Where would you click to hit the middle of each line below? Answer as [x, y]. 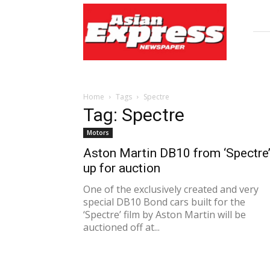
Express [98, 22]
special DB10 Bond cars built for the [164, 202]
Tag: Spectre [134, 115]
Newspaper [104, 34]
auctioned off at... [121, 227]
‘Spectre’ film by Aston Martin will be [165, 215]
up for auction [122, 168]
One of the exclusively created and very [171, 189]
